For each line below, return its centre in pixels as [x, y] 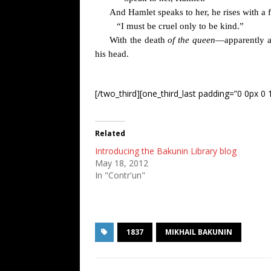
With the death [139, 40]
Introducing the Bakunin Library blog [166, 151]
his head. [112, 54]
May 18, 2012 [122, 163]
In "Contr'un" [120, 175]
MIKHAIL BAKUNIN [199, 232]
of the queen [192, 40]
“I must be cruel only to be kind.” [180, 26]
